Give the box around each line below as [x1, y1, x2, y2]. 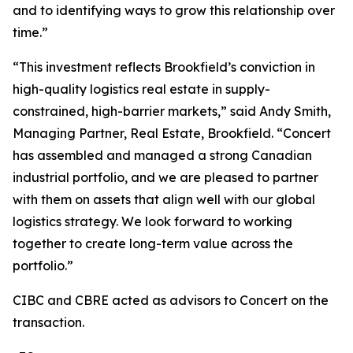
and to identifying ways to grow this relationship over [13, 2, 335, 18]
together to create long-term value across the [13, 236, 293, 251]
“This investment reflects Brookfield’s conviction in [13, 59, 315, 75]
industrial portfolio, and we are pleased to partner [13, 169, 318, 185]
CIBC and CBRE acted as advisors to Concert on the [13, 292, 329, 308]
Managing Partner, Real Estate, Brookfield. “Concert [13, 125, 331, 141]
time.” [13, 24, 48, 40]
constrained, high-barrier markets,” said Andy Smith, [13, 103, 331, 119]
